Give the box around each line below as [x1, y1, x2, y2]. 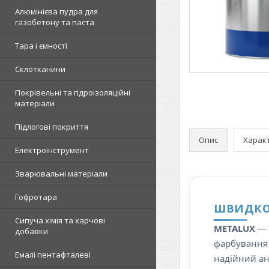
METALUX [214, 222, 255, 234]
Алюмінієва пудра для [15, 6, 98, 17]
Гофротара [15, 192, 57, 202]
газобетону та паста [15, 17, 94, 28]
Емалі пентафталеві [15, 249, 91, 260]
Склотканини [15, 64, 65, 74]
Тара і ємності [15, 40, 67, 51]
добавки [15, 226, 48, 237]
